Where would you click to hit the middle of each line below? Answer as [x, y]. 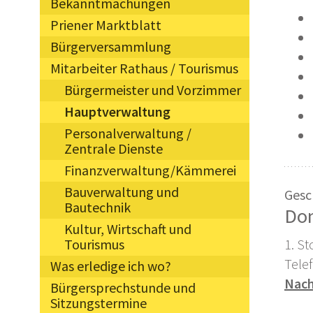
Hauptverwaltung [117, 112]
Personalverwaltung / [128, 133]
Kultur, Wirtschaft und [128, 229]
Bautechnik [97, 208]
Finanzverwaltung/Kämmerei [150, 170]
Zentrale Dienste [114, 149]
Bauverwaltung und [122, 192]
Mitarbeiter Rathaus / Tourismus [144, 68]
